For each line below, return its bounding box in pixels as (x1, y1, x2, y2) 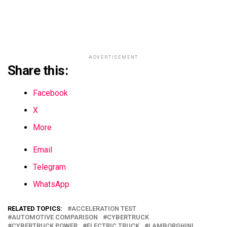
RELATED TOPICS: (8, 205, 62, 213)
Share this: (8, 63, 68, 79)
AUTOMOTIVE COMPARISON (12, 213, 98, 221)
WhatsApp (33, 179, 69, 190)
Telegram (33, 162, 66, 172)
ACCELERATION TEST (71, 205, 136, 213)
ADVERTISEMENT (88, 55, 139, 60)
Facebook (33, 88, 68, 98)
